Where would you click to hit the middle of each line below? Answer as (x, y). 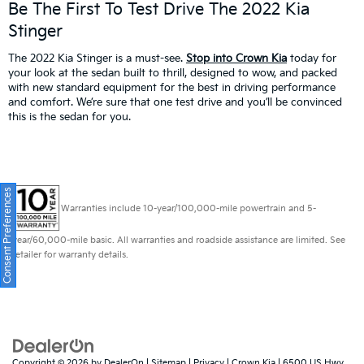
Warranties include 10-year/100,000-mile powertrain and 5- (188, 208)
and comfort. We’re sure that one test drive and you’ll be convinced (175, 102)
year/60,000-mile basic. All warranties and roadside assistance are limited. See (179, 240)
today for (312, 58)
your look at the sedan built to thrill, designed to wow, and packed (173, 73)
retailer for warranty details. (70, 254)
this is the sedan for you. (69, 117)
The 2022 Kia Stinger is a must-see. (97, 58)
